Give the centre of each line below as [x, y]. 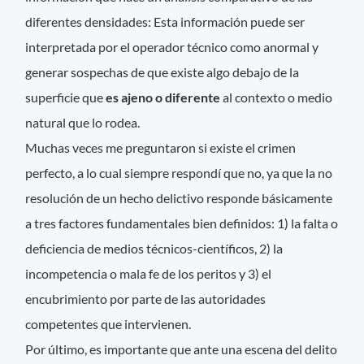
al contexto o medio [278, 97]
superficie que [66, 97]
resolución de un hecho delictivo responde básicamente [179, 197]
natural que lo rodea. [84, 122]
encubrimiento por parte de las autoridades [146, 298]
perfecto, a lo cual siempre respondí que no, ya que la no [179, 172]
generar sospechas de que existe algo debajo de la [162, 71]
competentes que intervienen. [108, 323]
